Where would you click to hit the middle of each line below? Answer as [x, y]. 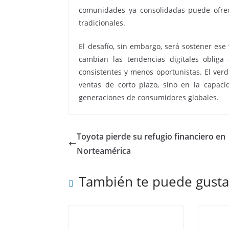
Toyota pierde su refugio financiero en [151, 136]
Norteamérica [104, 151]
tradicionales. [102, 22]
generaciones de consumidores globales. [149, 97]
